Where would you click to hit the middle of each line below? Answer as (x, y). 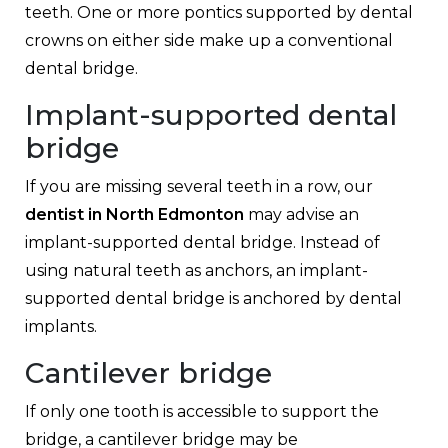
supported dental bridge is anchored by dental (213, 298)
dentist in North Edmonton (134, 214)
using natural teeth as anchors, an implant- (196, 270)
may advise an (301, 214)
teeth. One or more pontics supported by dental (219, 12)
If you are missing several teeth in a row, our (199, 186)
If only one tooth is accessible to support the (202, 411)
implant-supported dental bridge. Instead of (202, 242)
